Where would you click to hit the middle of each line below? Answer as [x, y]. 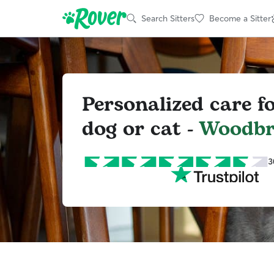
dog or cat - [140, 129]
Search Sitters [168, 18]
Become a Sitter [240, 18]
